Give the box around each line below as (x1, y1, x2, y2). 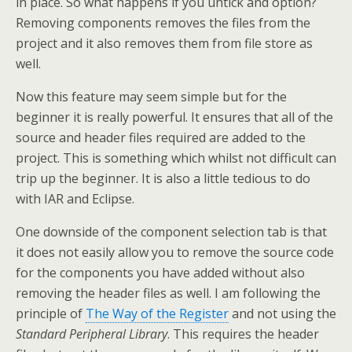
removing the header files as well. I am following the (16, 284, 321, 302)
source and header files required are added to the (16, 129, 306, 147)
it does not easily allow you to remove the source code (16, 244, 334, 262)
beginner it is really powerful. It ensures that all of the (16, 108, 333, 126)
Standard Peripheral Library (16, 325, 167, 343)
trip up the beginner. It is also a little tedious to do (16, 170, 310, 188)
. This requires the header (167, 325, 319, 343)
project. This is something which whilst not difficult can (16, 149, 336, 167)
